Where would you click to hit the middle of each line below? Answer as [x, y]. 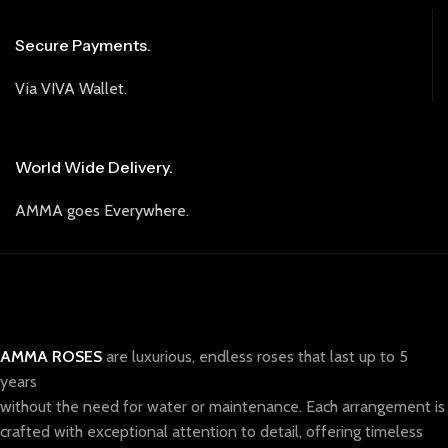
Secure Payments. [83, 45]
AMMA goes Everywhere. [102, 210]
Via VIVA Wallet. [71, 88]
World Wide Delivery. [94, 167]
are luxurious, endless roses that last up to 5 [257, 356]
